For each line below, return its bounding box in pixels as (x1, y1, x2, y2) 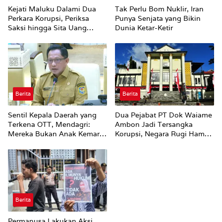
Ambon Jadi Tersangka (115, 120, 193, 129)
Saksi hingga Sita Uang (8, 23, 87, 33)
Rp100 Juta (8, 33, 47, 42)
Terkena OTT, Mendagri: (8, 120, 90, 129)
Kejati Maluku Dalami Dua (8, 4, 96, 14)
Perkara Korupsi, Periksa (8, 14, 89, 23)
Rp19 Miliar (115, 139, 155, 148)
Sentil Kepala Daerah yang (8, 111, 97, 120)
